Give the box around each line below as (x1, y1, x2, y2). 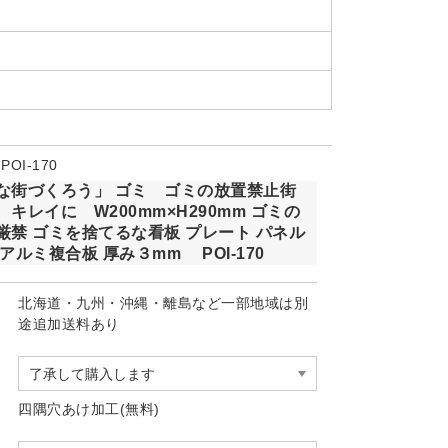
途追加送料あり (18, 315, 120, 332)
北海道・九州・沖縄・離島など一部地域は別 (18, 294, 309, 311)
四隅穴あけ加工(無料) (18, 400, 175, 417)
